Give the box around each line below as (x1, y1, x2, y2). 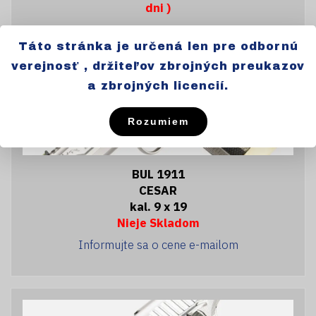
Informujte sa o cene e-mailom (78, 236, 238, 253)
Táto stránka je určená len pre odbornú (18, 40, 298, 52)
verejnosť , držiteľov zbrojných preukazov (11, 60, 305, 72)
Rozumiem (127, 116, 189, 127)
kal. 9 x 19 (129, 198, 187, 214)
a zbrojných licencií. (87, 80, 229, 92)
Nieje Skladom (116, 214, 200, 231)
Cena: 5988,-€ (118, 21, 198, 37)
